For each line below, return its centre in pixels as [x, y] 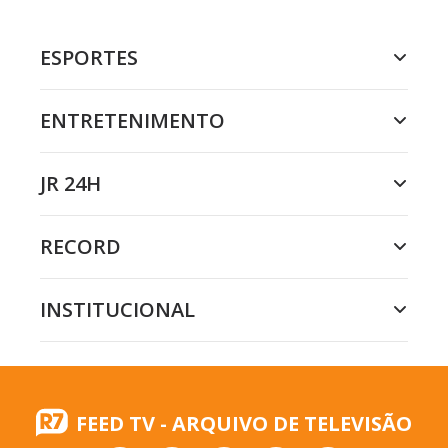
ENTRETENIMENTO [132, 120]
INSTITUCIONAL [117, 309]
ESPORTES [89, 57]
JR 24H [70, 183]
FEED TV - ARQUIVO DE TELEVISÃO [244, 423]
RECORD [80, 246]
